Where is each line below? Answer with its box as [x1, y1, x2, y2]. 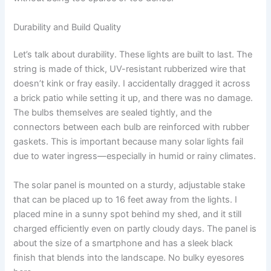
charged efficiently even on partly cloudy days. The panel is [13, 223, 257, 234]
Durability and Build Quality [13, 21, 122, 33]
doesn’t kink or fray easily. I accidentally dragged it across [13, 78, 251, 90]
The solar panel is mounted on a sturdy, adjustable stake [13, 179, 246, 191]
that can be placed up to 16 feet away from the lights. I [13, 194, 238, 205]
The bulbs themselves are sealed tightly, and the [13, 107, 212, 119]
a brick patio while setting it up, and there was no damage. [13, 93, 253, 104]
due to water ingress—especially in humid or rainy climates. [13, 151, 256, 162]
